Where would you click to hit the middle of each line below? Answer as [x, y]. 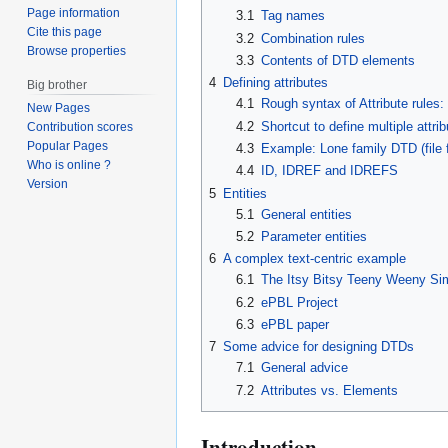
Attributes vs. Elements [329, 390]
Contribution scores [80, 127]
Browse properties [77, 50]
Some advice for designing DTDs [318, 347]
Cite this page [65, 31]
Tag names [292, 16]
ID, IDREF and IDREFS [329, 171]
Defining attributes [275, 83]
